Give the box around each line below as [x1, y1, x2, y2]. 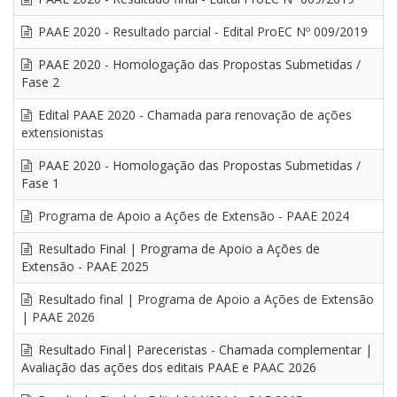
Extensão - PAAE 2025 [21, 258, 149, 275]
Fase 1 [21, 175, 59, 191]
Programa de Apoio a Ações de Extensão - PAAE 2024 [34, 207, 349, 224]
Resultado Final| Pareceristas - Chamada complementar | [34, 341, 372, 358]
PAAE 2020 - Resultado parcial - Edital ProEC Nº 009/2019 [34, 23, 368, 40]
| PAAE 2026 [21, 308, 95, 325]
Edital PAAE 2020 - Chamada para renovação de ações [34, 106, 352, 123]
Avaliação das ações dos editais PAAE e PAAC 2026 [21, 359, 316, 376]
